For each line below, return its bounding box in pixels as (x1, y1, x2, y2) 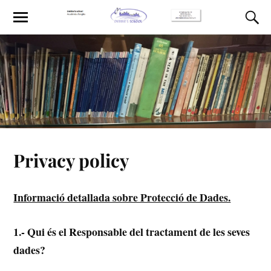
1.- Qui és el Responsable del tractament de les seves (13, 223, 250, 240)
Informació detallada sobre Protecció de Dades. (13, 189, 231, 206)
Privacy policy (13, 148, 129, 172)
